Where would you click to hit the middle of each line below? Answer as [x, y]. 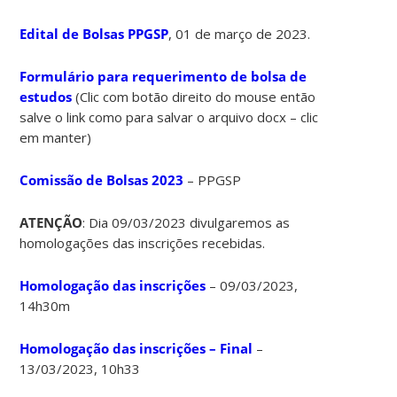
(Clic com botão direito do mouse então [194, 96]
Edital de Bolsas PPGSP [94, 33]
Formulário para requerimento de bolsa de [163, 76]
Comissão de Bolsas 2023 [102, 179]
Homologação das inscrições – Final [138, 348]
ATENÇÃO [51, 222]
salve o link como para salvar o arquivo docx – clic [169, 117]
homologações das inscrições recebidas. [143, 242]
